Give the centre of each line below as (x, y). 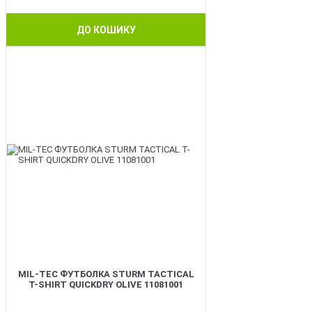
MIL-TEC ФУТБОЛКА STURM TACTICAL (106, 274)
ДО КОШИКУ (106, 30)
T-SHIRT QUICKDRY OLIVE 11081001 (106, 284)
